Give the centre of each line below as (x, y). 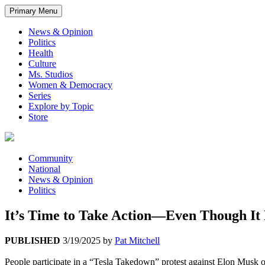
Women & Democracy (70, 85)
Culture (42, 64)
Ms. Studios (51, 75)
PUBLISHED (33, 241)
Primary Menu (33, 11)
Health (41, 53)
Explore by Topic (61, 106)
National (44, 169)
